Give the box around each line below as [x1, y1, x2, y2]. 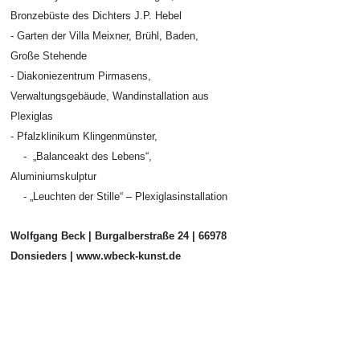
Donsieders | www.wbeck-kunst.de [10, 250, 181, 262]
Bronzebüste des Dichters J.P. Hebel [10, 10, 182, 22]
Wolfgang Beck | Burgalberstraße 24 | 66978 [10, 230, 227, 242]
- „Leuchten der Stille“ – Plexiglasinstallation [10, 190, 227, 202]
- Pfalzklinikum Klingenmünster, [10, 130, 157, 142]
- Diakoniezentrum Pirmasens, [10, 70, 151, 82]
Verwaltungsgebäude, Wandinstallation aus [10, 90, 209, 102]
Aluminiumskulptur [10, 170, 96, 182]
